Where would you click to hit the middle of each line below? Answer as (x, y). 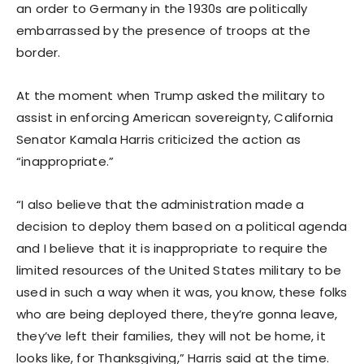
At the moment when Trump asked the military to (171, 95)
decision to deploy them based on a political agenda (182, 226)
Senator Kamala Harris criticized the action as (159, 139)
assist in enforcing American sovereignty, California (175, 117)
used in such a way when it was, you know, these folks (182, 292)
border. (39, 52)
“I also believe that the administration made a (160, 204)
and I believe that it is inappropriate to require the (172, 248)
